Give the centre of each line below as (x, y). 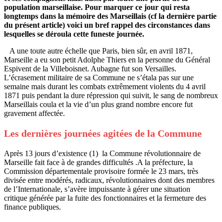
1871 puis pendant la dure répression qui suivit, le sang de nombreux (111, 95)
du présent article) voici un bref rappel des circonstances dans (107, 25)
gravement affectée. (34, 113)
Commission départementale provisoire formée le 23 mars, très (101, 171)
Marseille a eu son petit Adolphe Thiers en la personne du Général (107, 59)
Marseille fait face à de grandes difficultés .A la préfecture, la (98, 162)
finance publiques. (32, 207)
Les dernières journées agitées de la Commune (103, 133)
